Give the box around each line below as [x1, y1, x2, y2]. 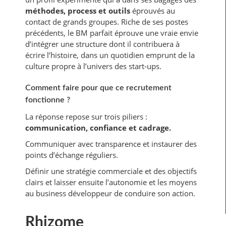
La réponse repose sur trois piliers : [25, 111, 147, 122]
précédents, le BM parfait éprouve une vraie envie [25, 27, 198, 38]
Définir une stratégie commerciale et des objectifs [25, 165, 197, 176]
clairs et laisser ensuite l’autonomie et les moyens [25, 177, 197, 187]
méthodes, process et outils [25, 5, 130, 16]
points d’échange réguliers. [25, 149, 118, 160]
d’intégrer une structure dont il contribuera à [25, 38, 180, 49]
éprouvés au [130, 5, 175, 16]
